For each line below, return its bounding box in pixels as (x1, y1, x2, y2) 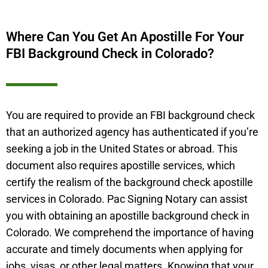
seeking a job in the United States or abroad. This (6, 143, 237, 156)
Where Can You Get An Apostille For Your (6, 29, 244, 45)
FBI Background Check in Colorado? (6, 46, 214, 62)
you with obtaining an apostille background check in (6, 210, 249, 223)
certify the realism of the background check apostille (6, 176, 253, 189)
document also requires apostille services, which (6, 160, 235, 172)
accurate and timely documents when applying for (6, 243, 243, 256)
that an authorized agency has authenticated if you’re (6, 126, 258, 139)
